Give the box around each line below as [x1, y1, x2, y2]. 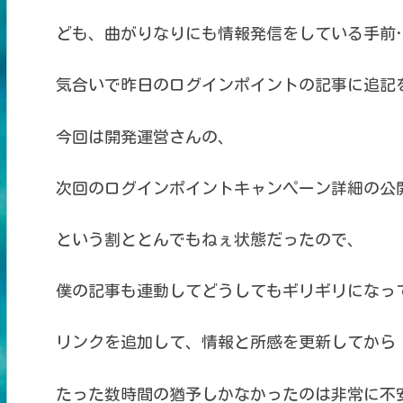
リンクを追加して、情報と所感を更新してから [55, 334, 396, 351]
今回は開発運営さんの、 [55, 128, 234, 145]
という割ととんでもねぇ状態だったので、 [55, 230, 363, 247]
